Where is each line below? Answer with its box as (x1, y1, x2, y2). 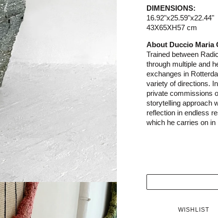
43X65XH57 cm (146, 23, 198, 32)
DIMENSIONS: (146, 4, 196, 12)
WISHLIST (178, 206, 209, 213)
